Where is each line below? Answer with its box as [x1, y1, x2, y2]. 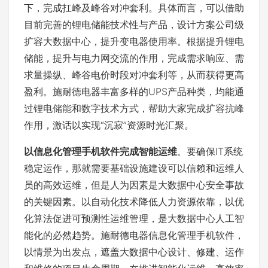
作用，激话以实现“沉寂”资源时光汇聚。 [24, 119, 194, 131]
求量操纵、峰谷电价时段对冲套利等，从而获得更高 [24, 69, 244, 81]
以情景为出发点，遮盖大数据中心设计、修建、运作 [24, 246, 244, 258]
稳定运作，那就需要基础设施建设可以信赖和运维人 [24, 162, 244, 174]
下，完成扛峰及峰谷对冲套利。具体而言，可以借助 [24, 2, 244, 14]
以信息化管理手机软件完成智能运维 [24, 145, 177, 157]
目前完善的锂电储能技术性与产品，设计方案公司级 [24, 19, 244, 31]
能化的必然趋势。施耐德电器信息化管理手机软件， [24, 229, 244, 241]
